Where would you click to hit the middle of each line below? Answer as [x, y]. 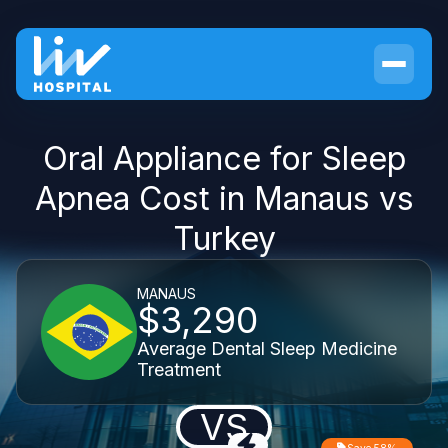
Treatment [179, 369]
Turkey [224, 238]
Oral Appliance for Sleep [224, 158]
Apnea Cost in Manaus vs [224, 198]
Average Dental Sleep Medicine [267, 348]
